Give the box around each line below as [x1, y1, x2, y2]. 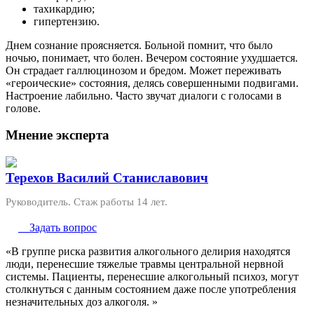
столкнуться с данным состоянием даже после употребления [6, 282, 296, 295]
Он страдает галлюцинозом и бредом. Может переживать [6, 64, 281, 76]
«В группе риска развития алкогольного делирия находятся [6, 245, 290, 257]
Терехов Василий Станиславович [6, 170, 208, 185]
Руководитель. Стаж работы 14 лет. [6, 196, 168, 207]
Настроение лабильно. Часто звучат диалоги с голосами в [6, 89, 282, 102]
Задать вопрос [21, 221, 97, 233]
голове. [6, 102, 43, 114]
